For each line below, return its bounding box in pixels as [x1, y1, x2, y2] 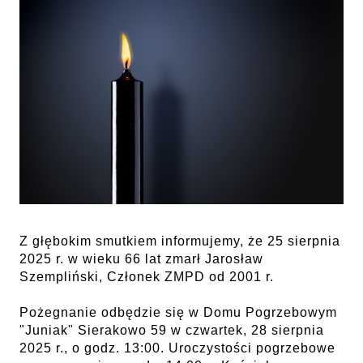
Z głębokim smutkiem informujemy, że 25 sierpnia [19, 233, 340, 248]
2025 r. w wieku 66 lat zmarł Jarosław [19, 251, 263, 266]
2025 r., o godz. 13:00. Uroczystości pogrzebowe [19, 340, 335, 355]
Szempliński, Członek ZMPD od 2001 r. [19, 269, 274, 284]
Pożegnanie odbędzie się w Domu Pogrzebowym [19, 305, 337, 319]
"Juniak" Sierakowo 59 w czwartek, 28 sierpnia [19, 322, 324, 337]
